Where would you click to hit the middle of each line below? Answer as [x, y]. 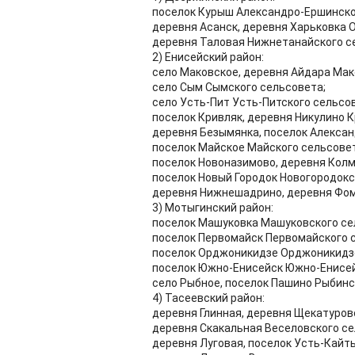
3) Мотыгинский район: [213, 208]
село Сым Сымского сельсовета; [239, 87]
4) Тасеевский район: [208, 298]
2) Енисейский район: [208, 57]
